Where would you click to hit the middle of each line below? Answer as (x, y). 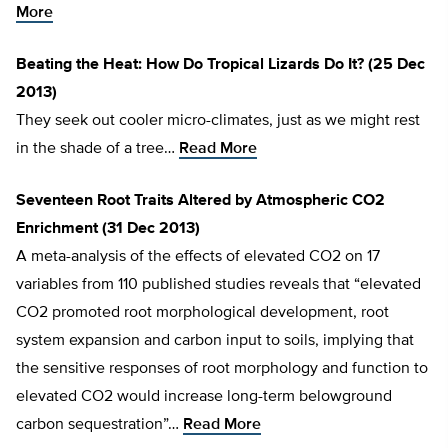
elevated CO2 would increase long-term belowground (204, 397)
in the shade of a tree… (97, 149)
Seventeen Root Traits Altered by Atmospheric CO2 (200, 201)
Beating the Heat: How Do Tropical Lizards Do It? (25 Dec (220, 65)
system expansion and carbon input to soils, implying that (215, 341)
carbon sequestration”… (99, 425)
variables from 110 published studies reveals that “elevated (218, 285)
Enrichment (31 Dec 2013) (108, 229)
